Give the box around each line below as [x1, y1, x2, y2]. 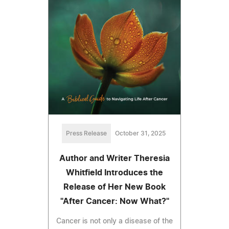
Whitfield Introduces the [66, 168, 163, 177]
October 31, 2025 [114, 130, 166, 136]
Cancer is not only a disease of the [56, 217, 173, 225]
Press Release [65, 130, 107, 136]
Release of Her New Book [63, 182, 166, 191]
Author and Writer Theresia [59, 154, 170, 163]
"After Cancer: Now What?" [60, 197, 169, 205]
